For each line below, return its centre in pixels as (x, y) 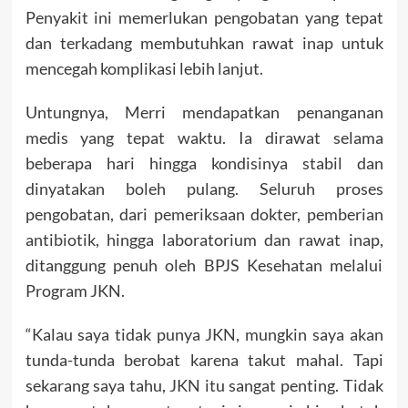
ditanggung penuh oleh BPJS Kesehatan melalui (204, 265)
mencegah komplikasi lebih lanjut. (144, 69)
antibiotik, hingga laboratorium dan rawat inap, (204, 240)
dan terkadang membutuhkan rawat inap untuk (204, 43)
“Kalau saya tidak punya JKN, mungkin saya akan (204, 335)
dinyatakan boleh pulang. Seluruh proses (204, 189)
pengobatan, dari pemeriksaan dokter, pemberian (204, 214)
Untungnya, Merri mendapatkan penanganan (204, 112)
